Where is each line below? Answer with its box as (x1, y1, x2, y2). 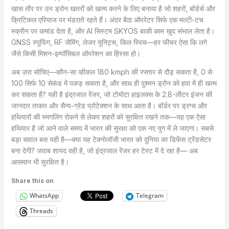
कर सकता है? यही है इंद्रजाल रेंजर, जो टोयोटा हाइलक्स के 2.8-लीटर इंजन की (11, 89, 212, 99)
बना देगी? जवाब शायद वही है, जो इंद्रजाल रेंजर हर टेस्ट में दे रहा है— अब (11, 146, 198, 155)
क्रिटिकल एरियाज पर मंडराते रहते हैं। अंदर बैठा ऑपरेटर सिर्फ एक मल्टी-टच (11, 15, 203, 24)
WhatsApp (29, 191, 59, 200)
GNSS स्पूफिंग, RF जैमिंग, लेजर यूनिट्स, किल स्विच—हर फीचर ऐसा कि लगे (11, 37, 207, 47)
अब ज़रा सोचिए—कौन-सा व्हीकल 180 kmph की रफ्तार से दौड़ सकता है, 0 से (11, 67, 212, 76)
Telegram (135, 191, 164, 200)
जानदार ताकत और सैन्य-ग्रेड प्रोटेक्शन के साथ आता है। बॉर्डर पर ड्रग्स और (11, 101, 207, 110)
